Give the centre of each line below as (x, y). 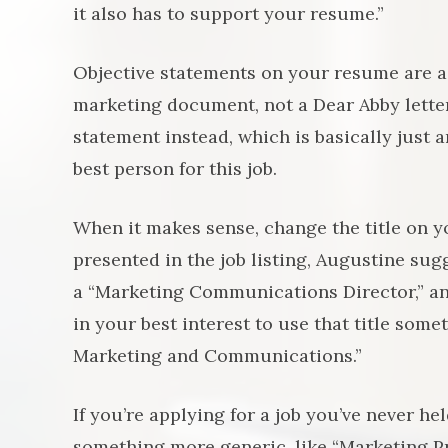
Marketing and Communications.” (217, 355)
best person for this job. (175, 168)
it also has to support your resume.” (228, 13)
